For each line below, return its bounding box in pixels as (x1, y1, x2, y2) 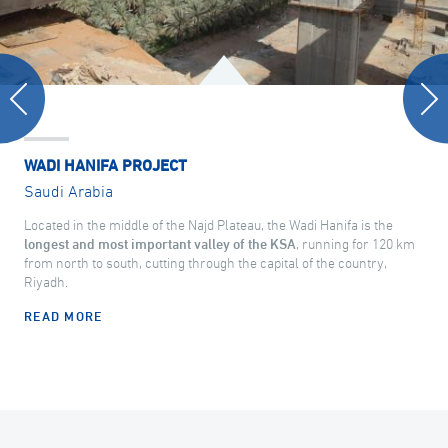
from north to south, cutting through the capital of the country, (24, 257, 387, 272)
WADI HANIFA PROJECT (24, 159, 187, 176)
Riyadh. (24, 276, 68, 291)
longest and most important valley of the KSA (24, 238, 296, 253)
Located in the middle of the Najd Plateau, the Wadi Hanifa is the (24, 219, 393, 234)
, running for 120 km (296, 238, 415, 253)
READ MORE (24, 311, 103, 325)
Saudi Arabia (24, 184, 113, 201)
